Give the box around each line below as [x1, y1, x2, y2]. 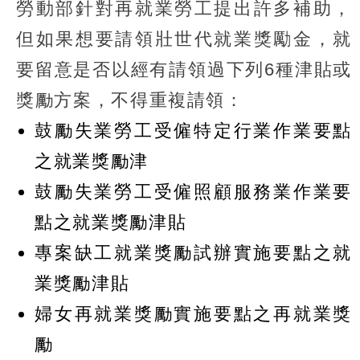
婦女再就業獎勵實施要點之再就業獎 [35, 304, 352, 325]
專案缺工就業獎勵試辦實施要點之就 [35, 243, 352, 264]
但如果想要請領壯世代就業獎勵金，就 [16, 29, 352, 50]
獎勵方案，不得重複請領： [16, 90, 244, 111]
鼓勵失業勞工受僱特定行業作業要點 [35, 121, 352, 141]
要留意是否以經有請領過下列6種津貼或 [16, 59, 352, 80]
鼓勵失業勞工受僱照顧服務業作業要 [35, 182, 352, 202]
